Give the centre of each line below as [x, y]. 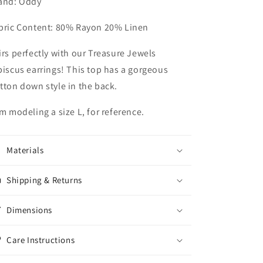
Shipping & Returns [44, 180]
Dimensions [29, 210]
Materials [25, 150]
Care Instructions [41, 240]
